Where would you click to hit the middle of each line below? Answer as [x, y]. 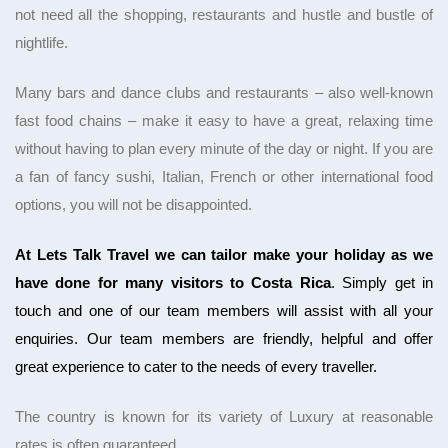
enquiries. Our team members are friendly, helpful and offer [224, 338]
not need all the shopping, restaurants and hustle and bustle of [224, 14]
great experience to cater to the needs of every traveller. [196, 366]
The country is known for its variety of [152, 416]
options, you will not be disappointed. [133, 204]
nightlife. [41, 42]
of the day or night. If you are [338, 148]
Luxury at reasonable [361, 416]
